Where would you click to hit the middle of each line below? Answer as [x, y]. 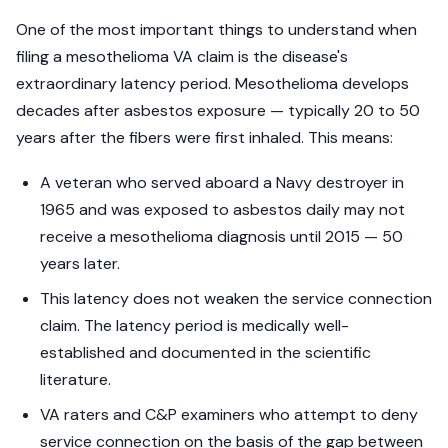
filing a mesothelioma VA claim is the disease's [182, 56]
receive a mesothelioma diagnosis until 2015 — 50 [221, 236]
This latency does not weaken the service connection [236, 298]
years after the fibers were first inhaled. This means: [204, 137]
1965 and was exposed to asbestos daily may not [222, 209]
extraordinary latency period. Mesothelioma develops [212, 83]
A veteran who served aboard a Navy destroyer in [222, 182]
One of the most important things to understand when [216, 29]
